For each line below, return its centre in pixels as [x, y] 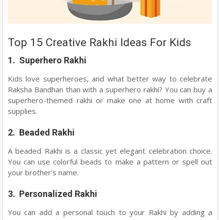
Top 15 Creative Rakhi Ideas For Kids [99, 42]
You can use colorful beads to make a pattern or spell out [110, 162]
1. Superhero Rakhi [48, 60]
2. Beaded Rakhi [41, 132]
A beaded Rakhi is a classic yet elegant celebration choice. [110, 151]
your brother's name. [43, 172]
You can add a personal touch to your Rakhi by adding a [110, 212]
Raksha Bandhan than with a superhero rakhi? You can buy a [110, 89]
